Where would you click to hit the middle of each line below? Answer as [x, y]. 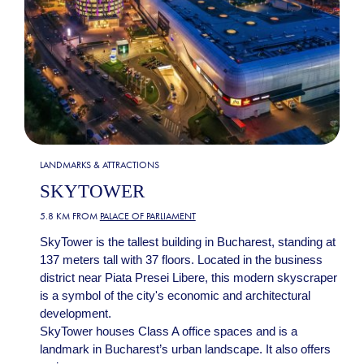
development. [75, 313]
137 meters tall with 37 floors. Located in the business [181, 260]
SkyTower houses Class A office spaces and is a [168, 331]
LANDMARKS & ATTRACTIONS [99, 165]
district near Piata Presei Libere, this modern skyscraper [188, 277]
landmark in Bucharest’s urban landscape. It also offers [185, 349]
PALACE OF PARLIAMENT [147, 216]
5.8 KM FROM [69, 216]
